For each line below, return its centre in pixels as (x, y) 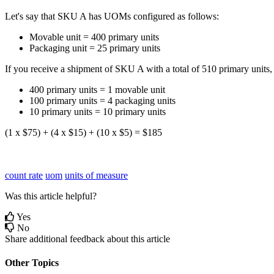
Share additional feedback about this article (87, 239)
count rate (24, 175)
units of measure (96, 175)
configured (154, 16)
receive (44, 68)
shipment (85, 68)
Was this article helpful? (51, 196)
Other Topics (32, 262)
